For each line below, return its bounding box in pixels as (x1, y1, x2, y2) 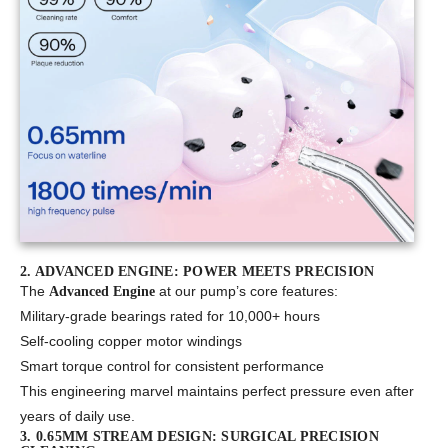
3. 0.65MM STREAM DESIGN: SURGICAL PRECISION (20, 429, 379, 445)
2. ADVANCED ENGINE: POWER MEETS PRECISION (20, 264, 375, 280)
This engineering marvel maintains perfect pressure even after (20, 383, 414, 400)
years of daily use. (20, 408, 135, 425)
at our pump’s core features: (155, 283, 338, 300)
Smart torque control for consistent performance (20, 358, 324, 375)
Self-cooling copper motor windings (20, 333, 242, 350)
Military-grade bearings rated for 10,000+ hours (20, 308, 320, 325)
